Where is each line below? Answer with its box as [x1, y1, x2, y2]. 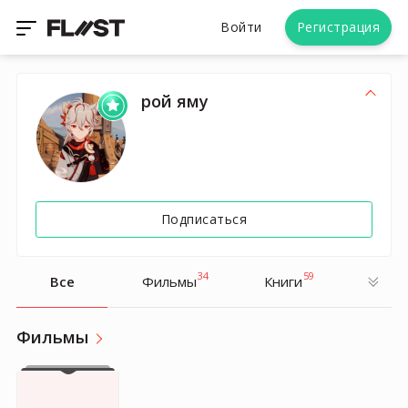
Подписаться [160, 210, 248, 228]
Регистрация [296, 18, 380, 36]
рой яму [141, 90, 209, 112]
